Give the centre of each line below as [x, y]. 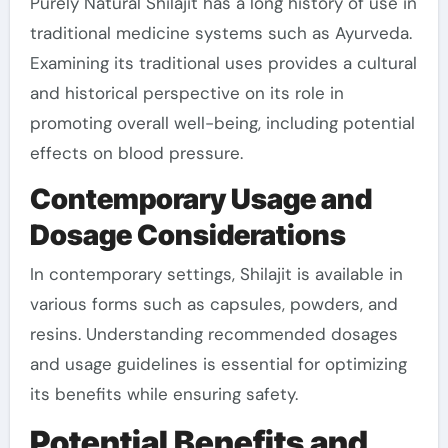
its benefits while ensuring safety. [163, 394]
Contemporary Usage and [200, 198]
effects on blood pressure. [136, 152]
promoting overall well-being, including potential [222, 122]
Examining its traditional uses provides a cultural [223, 62]
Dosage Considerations [187, 234]
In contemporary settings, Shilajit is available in [216, 274]
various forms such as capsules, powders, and [213, 304]
